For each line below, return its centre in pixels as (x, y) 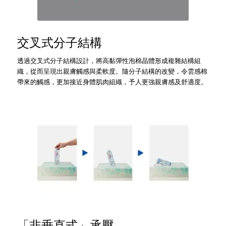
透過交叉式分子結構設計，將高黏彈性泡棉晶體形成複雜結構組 (109, 61)
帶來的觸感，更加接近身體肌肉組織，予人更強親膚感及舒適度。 (112, 82)
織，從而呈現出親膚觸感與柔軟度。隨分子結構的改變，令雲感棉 (112, 71)
